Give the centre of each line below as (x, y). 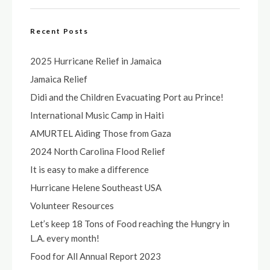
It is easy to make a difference (89, 169)
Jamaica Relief (59, 79)
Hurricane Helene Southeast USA (96, 187)
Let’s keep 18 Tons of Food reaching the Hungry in (130, 224)
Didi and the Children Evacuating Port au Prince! (127, 97)
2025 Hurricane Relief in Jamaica (96, 61)
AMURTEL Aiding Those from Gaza (101, 133)
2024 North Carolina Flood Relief (98, 151)
